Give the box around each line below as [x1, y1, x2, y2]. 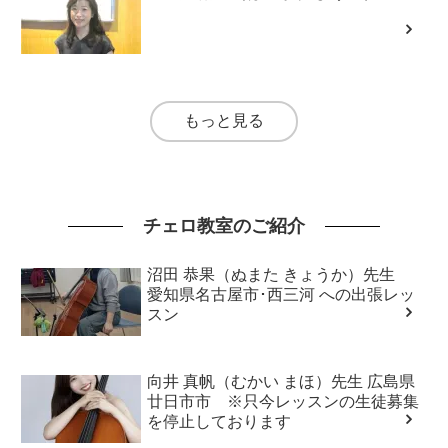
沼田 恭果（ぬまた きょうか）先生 [147, 266, 412, 284]
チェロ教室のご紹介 [143, 216, 305, 237]
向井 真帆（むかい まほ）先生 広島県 [147, 373, 416, 391]
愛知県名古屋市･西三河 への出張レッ [147, 286, 416, 304]
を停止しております [147, 413, 292, 431]
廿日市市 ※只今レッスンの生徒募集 [147, 393, 420, 411]
